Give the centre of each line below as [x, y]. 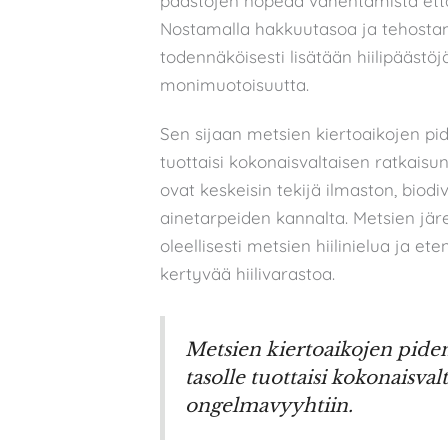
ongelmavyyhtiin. [269, 405]
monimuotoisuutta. [234, 85]
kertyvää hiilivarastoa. [247, 273]
